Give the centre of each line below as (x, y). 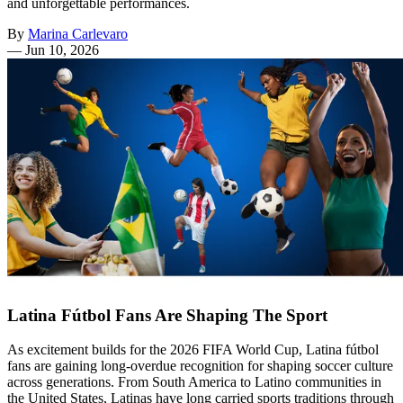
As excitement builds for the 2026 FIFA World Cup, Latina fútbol (193, 350)
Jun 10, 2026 (62, 49)
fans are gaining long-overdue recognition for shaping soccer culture (200, 366)
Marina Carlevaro (78, 33)
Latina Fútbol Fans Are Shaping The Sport (167, 315)
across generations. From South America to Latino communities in (194, 382)
